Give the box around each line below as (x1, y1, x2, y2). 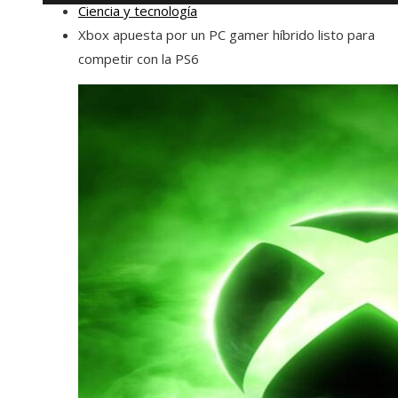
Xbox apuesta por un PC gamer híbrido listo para (78, 26, 375, 44)
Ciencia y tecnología (78, 2, 197, 20)
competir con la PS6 (78, 50, 199, 68)
